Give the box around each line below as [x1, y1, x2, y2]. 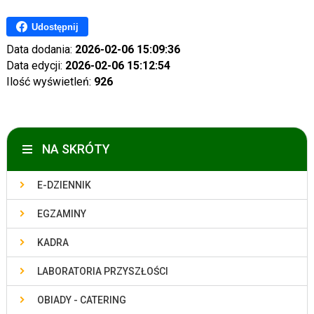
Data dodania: [6, 43, 75, 56]
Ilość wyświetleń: [6, 75, 94, 88]
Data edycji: [6, 59, 65, 72]
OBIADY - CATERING [36, 294, 126, 306]
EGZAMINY [36, 208, 86, 219]
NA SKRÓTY [41, 142, 110, 156]
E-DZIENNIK [36, 179, 91, 191]
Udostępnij [31, 21, 78, 32]
